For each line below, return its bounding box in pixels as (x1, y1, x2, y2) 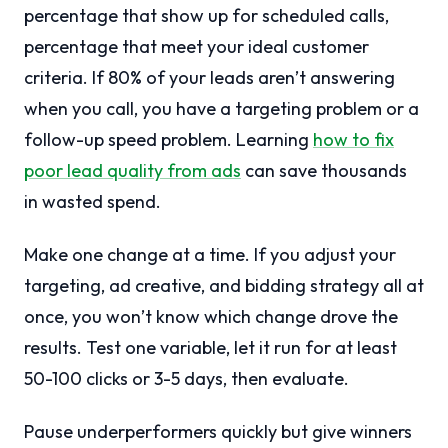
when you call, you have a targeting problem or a (24, 97, 419, 121)
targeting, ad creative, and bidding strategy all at (24, 274, 424, 298)
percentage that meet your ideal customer (24, 35, 369, 59)
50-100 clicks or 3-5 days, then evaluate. (24, 367, 349, 391)
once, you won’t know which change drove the (24, 305, 398, 329)
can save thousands (241, 159, 407, 183)
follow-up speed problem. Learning (24, 128, 313, 152)
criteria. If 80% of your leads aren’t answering (24, 66, 395, 90)
